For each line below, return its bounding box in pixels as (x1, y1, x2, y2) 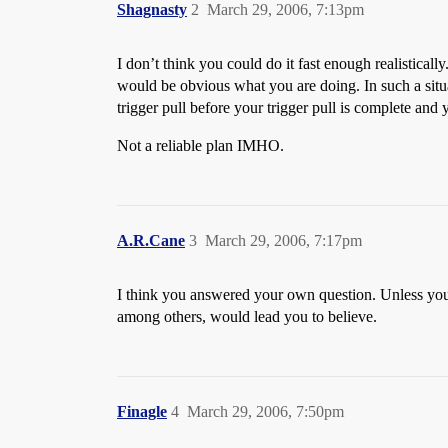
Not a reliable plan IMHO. (117, 137, 284, 154)
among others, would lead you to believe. (117, 308, 377, 325)
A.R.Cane (117, 232, 185, 249)
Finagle (117, 403, 167, 420)
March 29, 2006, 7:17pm (205, 232, 362, 249)
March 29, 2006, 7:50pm (187, 403, 344, 420)
